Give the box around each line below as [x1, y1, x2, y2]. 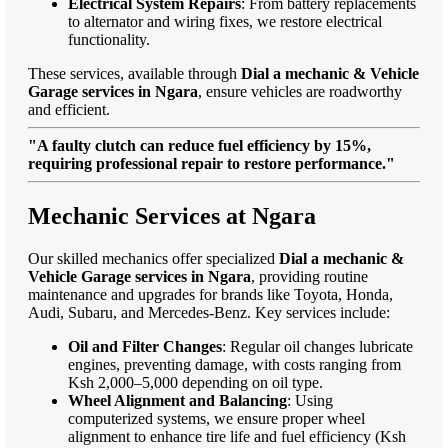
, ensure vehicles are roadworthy [198, 82, 402, 100]
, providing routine [251, 267, 368, 285]
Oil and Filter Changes [68, 337, 222, 355]
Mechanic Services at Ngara [28, 202, 316, 229]
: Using [287, 391, 333, 409]
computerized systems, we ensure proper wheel [68, 409, 365, 427]
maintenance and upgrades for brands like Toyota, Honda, [28, 285, 393, 303]
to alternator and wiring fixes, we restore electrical [68, 12, 382, 30]
